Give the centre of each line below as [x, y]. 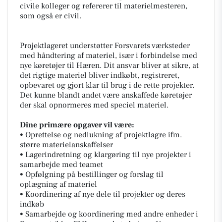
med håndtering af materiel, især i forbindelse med [109, 55]
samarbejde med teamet [61, 164]
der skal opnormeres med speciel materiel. [94, 105]
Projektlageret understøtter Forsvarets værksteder [105, 45]
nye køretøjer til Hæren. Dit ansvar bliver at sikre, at [109, 65]
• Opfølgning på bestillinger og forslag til [92, 174]
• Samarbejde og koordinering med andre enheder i [109, 214]
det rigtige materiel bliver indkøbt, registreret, [100, 75]
